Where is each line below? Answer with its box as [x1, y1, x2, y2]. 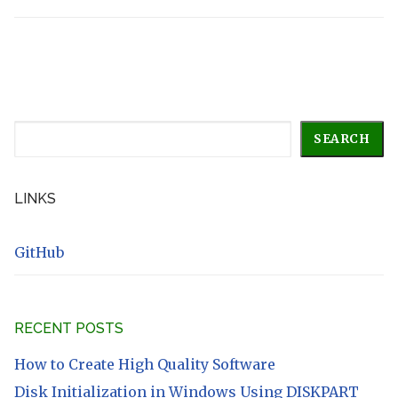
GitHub [14, 243, 64, 261]
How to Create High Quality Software [14, 354, 275, 373]
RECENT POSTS [14, 319, 123, 337]
